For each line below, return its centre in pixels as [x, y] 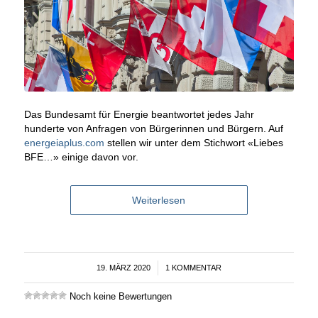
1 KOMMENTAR [193, 267]
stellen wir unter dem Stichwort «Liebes [193, 142]
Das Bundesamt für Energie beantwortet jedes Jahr [139, 114]
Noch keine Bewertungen [119, 296]
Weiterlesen [159, 200]
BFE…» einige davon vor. [81, 157]
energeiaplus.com [64, 142]
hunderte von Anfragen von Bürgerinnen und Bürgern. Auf [153, 128]
